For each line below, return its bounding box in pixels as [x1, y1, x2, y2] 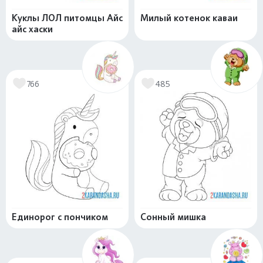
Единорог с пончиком [12, 211, 108, 222]
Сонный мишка [140, 211, 206, 222]
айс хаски [12, 23, 53, 35]
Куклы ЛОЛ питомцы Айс [12, 12, 123, 23]
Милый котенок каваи [140, 12, 238, 23]
